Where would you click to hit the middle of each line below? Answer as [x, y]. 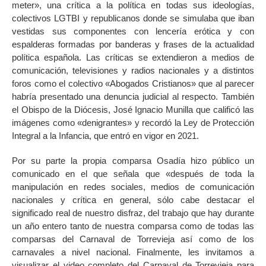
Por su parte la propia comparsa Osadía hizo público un [133, 160]
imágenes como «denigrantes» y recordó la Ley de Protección [133, 122]
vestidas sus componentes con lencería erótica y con [133, 31]
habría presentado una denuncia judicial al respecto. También [133, 96]
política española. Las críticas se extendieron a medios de [133, 57]
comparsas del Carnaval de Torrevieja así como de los [133, 239]
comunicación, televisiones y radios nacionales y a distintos [133, 70]
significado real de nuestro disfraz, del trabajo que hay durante [133, 213]
